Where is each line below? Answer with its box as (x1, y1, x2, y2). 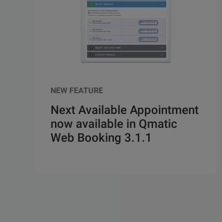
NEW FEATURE (51, 86, 103, 96)
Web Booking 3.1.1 (51, 131, 152, 145)
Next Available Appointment (51, 103, 199, 117)
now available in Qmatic (51, 117, 177, 131)
